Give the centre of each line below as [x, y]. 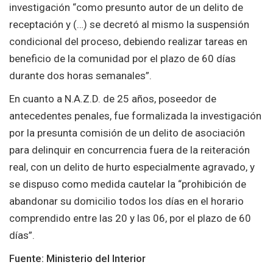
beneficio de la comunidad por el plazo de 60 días [122, 58]
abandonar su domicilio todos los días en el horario [126, 201]
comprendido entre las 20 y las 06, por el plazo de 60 [130, 218]
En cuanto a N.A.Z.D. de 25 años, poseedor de [113, 98]
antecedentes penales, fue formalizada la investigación [135, 115]
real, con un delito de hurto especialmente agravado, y [132, 167]
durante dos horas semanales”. [80, 75]
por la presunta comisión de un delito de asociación [127, 133]
